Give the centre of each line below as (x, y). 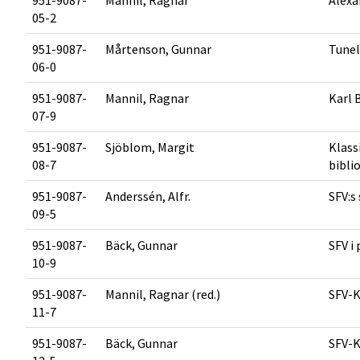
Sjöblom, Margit (150, 147)
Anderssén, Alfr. (148, 196)
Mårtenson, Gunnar (158, 49)
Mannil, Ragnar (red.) (163, 294)
